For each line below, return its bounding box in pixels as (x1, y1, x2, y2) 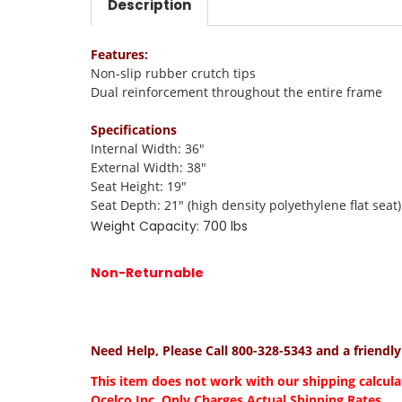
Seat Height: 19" (91, 177, 187, 195)
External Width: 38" (91, 158, 206, 176)
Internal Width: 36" (91, 139, 205, 157)
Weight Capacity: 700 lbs (91, 216, 248, 235)
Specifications (91, 120, 177, 138)
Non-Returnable (91, 263, 204, 282)
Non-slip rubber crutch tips (91, 64, 256, 82)
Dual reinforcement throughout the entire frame (91, 83, 382, 100)
